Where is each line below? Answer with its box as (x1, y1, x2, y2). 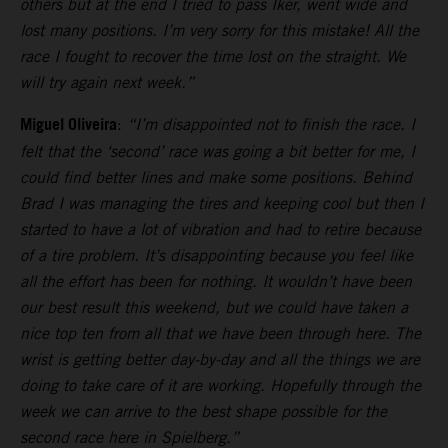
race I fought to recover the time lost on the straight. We (20, 46, 406, 66)
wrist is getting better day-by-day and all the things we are (20, 349, 420, 369)
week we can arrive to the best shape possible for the (20, 401, 387, 421)
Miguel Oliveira (20, 109, 117, 141)
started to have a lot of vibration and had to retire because (20, 219, 421, 239)
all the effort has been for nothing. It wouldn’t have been (20, 271, 412, 291)
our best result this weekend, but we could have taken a (20, 297, 408, 317)
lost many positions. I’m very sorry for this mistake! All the (20, 20, 419, 40)
